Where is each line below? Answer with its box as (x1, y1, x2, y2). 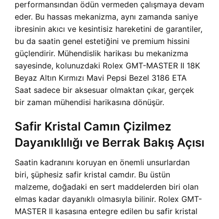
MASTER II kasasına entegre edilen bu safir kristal (15, 206, 197, 216)
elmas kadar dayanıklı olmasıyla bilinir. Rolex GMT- (15, 194, 202, 204)
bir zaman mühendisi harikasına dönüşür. (15, 97, 164, 107)
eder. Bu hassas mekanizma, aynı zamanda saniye (15, 12, 198, 22)
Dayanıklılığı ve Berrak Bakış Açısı (15, 135, 204, 150)
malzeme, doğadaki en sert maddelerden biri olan (15, 182, 198, 192)
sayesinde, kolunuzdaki (15, 61, 103, 70)
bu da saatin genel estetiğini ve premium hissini (15, 36, 190, 46)
